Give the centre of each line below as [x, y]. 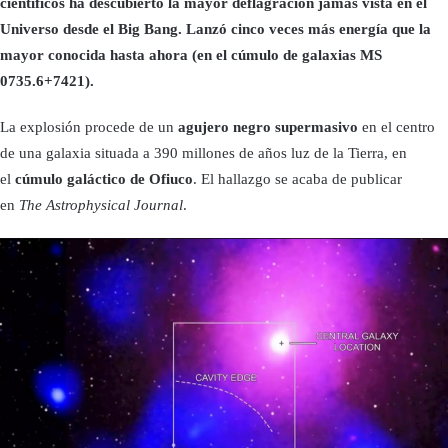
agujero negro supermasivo [268, 126]
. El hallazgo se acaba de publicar [297, 178]
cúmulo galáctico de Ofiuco [104, 178]
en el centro [396, 126]
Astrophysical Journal [114, 204]
